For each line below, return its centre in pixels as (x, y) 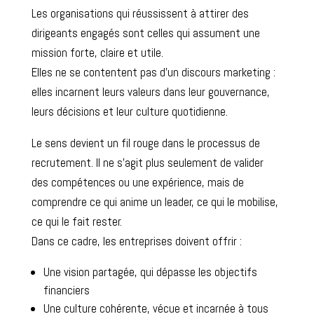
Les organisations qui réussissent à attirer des (140, 13)
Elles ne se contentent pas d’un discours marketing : (153, 72)
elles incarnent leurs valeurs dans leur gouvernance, (150, 91)
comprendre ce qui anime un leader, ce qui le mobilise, (155, 202)
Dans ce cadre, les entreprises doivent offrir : (136, 241)
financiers (66, 290)
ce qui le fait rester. (76, 221)
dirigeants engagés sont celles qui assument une (145, 33)
